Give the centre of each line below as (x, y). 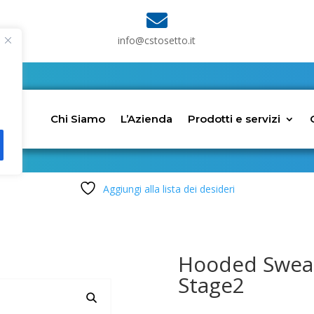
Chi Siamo (78, 119)
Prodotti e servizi (234, 119)
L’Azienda (147, 119)
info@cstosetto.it (157, 40)
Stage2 (211, 285)
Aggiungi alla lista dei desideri (169, 189)
